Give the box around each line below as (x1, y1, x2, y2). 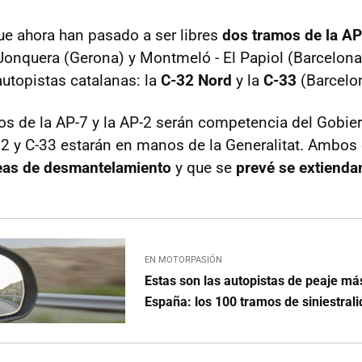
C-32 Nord (161, 71, 236, 90)
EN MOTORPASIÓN (145, 254, 223, 265)
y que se (171, 158, 232, 178)
